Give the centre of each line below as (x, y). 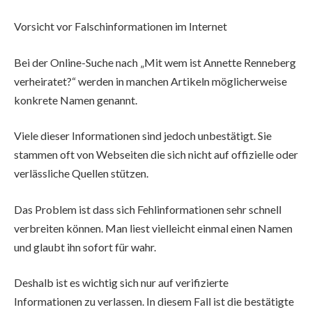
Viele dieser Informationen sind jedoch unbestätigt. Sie (143, 136)
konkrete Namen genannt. (76, 100)
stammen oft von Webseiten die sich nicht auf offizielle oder (156, 155)
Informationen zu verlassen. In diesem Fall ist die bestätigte (154, 302)
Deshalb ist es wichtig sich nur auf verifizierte (121, 283)
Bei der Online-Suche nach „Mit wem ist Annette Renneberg (155, 62)
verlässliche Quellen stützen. (81, 173)
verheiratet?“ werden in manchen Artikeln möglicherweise (150, 81)
